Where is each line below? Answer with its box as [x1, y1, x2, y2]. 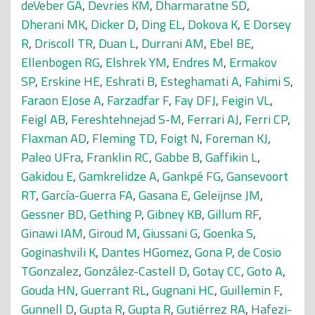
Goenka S [203, 224, 253, 243]
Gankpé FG [162, 167, 221, 186]
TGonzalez [21, 262, 79, 281]
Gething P [89, 205, 141, 224]
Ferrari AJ [187, 110, 239, 129]
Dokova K [188, 15, 238, 34]
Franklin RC [86, 148, 149, 167]
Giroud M [89, 224, 137, 243]
